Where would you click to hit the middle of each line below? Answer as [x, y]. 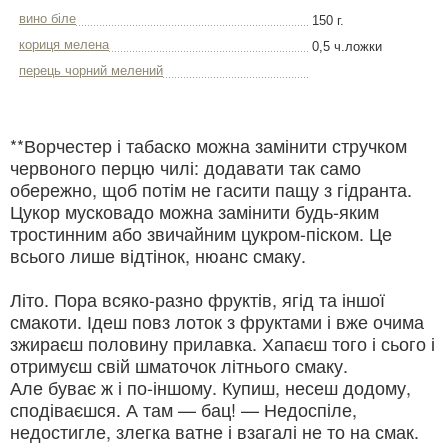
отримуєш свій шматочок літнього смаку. [179, 365]
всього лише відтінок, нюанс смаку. [158, 255]
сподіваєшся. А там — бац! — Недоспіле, [183, 409]
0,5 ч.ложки [347, 47]
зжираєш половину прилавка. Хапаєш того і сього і [222, 343]
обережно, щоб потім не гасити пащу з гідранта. [211, 189]
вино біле [47, 19]
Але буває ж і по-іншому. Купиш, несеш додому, [210, 387]
